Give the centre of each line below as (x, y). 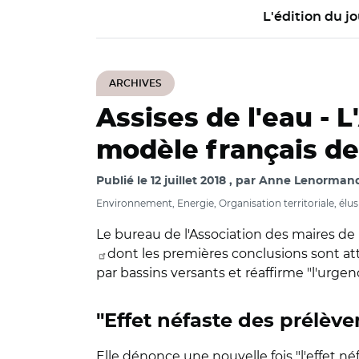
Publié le (123, 181)
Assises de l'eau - (216, 119)
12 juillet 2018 (188, 181)
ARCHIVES (135, 83)
